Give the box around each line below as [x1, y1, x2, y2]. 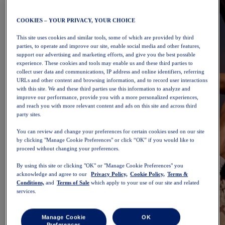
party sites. [17, 111, 42, 118]
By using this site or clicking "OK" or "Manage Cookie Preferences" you [17, 162, 184, 169]
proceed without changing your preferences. [17, 145, 120, 152]
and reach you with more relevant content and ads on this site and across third [17, 102, 197, 109]
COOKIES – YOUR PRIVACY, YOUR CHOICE [17, 17, 136, 24]
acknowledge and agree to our [17, 171, 89, 177]
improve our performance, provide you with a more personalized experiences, [17, 94, 199, 100]
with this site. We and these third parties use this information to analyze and [17, 85, 191, 92]
